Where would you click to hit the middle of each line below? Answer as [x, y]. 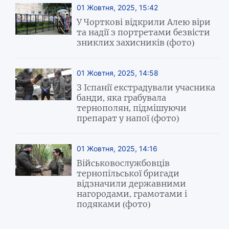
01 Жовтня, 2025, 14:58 [118, 73]
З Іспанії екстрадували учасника [146, 88]
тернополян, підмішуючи [132, 108]
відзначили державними [132, 184]
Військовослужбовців [123, 163]
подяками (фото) [114, 204]
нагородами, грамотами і [132, 194]
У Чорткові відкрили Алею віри [144, 22]
